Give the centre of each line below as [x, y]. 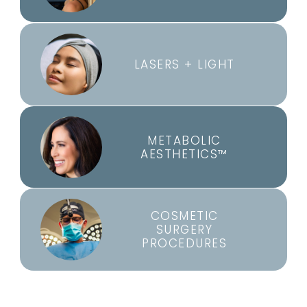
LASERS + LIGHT [184, 64]
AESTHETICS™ [184, 154]
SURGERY [184, 229]
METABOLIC [184, 140]
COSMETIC [184, 216]
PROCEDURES [185, 243]
